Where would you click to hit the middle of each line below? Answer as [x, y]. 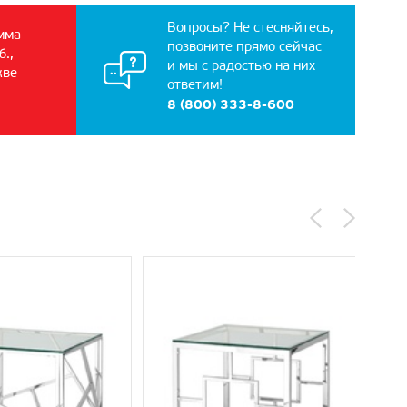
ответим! [194, 84]
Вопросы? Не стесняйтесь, [250, 27]
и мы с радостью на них [241, 65]
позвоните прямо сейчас [244, 46]
